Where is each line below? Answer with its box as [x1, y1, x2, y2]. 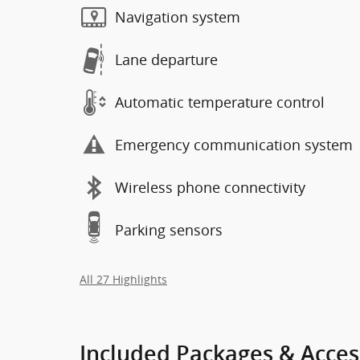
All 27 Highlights [80, 272, 167, 287]
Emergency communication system [115, 135, 353, 154]
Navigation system [115, 7, 240, 27]
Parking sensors [115, 220, 223, 239]
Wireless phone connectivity [115, 178, 305, 197]
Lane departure [115, 50, 218, 69]
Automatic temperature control [115, 92, 325, 112]
